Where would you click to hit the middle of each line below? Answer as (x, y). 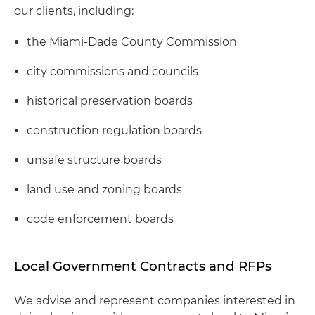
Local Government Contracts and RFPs (143, 266)
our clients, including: (74, 11)
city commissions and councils (112, 71)
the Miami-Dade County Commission (132, 42)
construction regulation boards (114, 130)
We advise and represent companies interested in (155, 301)
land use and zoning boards (104, 189)
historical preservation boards (110, 101)
